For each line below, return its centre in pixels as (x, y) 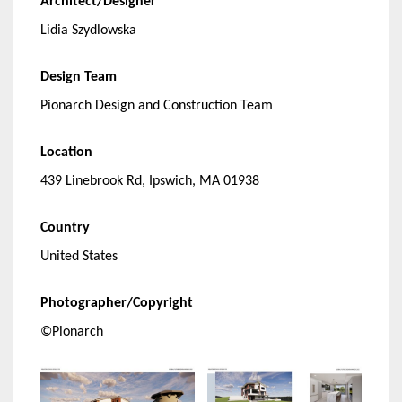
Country (65, 228)
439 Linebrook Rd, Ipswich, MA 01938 (150, 182)
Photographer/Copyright (117, 304)
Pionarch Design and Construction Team (157, 106)
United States (79, 257)
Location (66, 153)
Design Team (79, 78)
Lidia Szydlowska (88, 31)
